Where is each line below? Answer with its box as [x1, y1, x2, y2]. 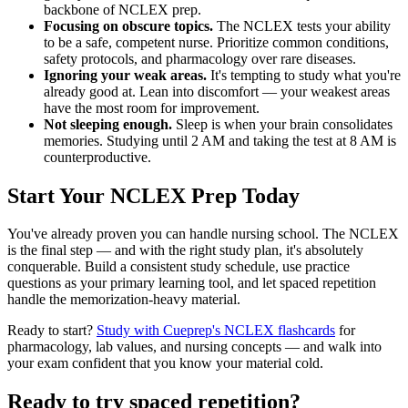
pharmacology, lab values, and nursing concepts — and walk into [7, 339, 382, 355]
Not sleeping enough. [44, 116, 172, 132]
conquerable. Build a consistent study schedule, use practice [7, 259, 350, 275]
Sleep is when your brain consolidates [172, 116, 393, 132]
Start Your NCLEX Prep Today [7, 183, 300, 208]
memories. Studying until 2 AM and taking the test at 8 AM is [44, 132, 396, 148]
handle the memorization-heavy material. [7, 291, 240, 308]
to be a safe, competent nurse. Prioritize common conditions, [44, 34, 389, 50]
